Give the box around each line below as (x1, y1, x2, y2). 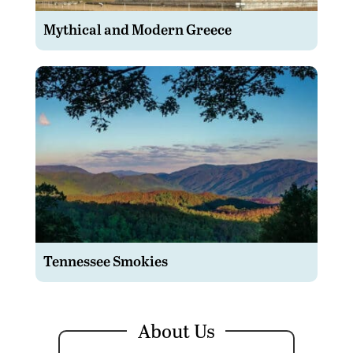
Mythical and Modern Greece (43, 19, 232, 39)
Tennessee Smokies (43, 251, 168, 271)
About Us (137, 318, 215, 344)
